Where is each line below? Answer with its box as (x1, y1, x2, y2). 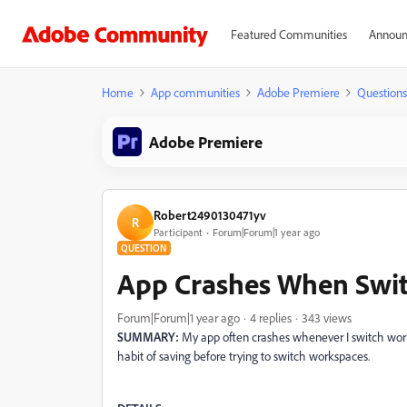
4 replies (250, 310, 292, 325)
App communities (151, 84, 240, 100)
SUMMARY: (117, 329, 179, 344)
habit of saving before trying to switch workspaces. (117, 348, 370, 363)
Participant (154, 224, 203, 239)
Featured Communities (230, 26, 347, 42)
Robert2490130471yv (154, 206, 266, 223)
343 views (302, 310, 352, 325)
